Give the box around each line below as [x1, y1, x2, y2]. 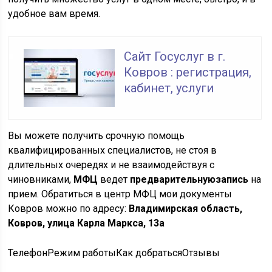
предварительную [130, 174, 216, 185]
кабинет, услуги [124, 81, 214, 95]
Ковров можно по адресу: [8, 203, 129, 214]
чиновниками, [8, 174, 74, 185]
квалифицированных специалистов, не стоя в [8, 144, 217, 156]
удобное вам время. [8, 8, 101, 19]
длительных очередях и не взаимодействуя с [8, 159, 215, 171]
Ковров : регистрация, [124, 65, 252, 80]
